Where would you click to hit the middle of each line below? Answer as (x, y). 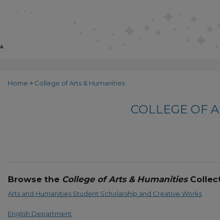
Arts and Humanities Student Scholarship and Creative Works (105, 194)
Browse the (35, 179)
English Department (40, 213)
